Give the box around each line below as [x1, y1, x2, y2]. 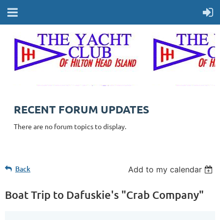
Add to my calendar [128, 165, 202, 174]
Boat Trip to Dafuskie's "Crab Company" [5, 188, 204, 201]
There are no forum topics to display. [14, 122, 126, 131]
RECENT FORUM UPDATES [14, 103, 149, 116]
